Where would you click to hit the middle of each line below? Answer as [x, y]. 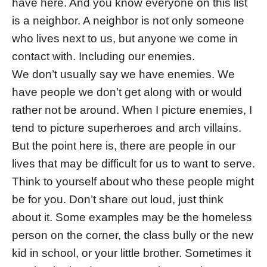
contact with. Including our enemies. [103, 57]
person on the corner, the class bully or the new [133, 235]
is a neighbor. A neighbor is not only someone [128, 21]
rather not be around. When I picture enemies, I [132, 110]
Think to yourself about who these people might [133, 182]
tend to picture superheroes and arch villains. [127, 128]
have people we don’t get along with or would [127, 92]
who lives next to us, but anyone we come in [125, 39]
